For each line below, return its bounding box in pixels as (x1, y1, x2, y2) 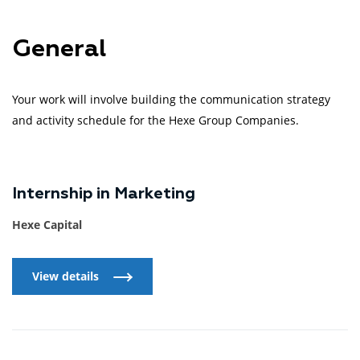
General (12, 38, 106, 63)
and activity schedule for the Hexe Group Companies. (12, 112, 299, 129)
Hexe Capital (12, 217, 82, 233)
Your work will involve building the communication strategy (12, 92, 330, 108)
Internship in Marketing (12, 186, 195, 202)
